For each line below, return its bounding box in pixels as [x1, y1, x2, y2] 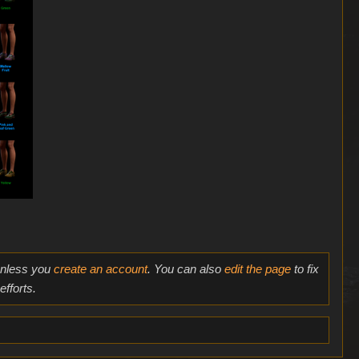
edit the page [224, 262, 291, 276]
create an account [53, 262, 147, 276]
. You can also [147, 262, 224, 276]
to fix [290, 262, 319, 276]
